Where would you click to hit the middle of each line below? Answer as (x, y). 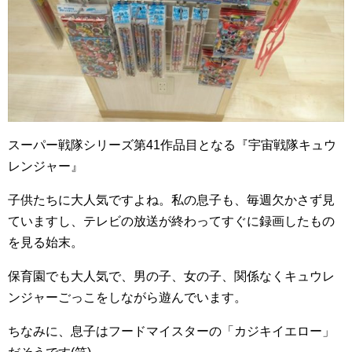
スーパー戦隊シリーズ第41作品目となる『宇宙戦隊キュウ (172, 145)
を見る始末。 (46, 243)
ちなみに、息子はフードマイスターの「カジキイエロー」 (171, 332)
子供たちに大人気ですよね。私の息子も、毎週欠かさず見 (171, 200)
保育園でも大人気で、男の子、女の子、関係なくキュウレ (171, 277)
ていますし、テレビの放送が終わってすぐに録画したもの (171, 222)
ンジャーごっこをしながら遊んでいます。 (127, 298)
